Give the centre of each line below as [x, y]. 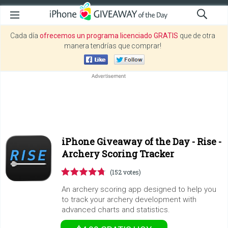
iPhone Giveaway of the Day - [129, 141]
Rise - [209, 141]
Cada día [25, 36]
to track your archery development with [129, 199]
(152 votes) [125, 172]
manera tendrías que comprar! [113, 46]
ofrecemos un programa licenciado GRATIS [109, 36]
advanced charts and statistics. [116, 210]
